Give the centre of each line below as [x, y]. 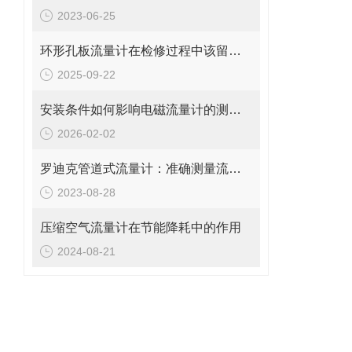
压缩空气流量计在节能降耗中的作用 [141, 227]
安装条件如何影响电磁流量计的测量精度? [235, 110]
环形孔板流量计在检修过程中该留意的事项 [235, 51]
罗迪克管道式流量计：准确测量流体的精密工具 [235, 169]
